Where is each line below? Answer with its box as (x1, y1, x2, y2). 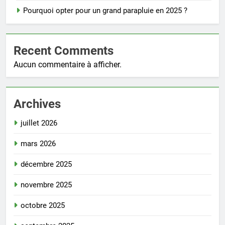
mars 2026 (21, 139, 56, 149)
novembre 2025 (21, 180, 72, 190)
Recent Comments (14, 44, 114, 58)
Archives (14, 97, 61, 111)
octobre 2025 (21, 201, 65, 210)
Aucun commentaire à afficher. (14, 60, 122, 70)
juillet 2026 (21, 119, 57, 128)
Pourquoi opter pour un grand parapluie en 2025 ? (23, 6, 187, 16)
